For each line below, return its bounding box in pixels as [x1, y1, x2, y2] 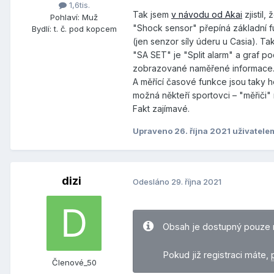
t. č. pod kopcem [53, 23, 117, 34]
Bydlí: [31, 23, 51, 34]
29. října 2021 [171, 176, 221, 187]
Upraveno [133, 126, 174, 136]
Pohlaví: [50, 12, 80, 22]
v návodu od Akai [171, 9, 242, 20]
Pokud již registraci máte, [163, 250, 271, 261]
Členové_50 [51, 257, 97, 268]
